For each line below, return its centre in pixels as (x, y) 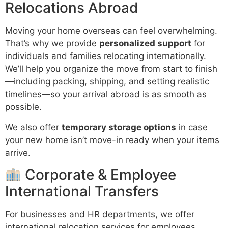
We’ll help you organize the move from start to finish (111, 69)
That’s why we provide (52, 44)
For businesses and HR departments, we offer (100, 215)
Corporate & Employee (98, 175)
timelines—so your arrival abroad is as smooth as (106, 94)
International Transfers (82, 192)
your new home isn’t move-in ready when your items (112, 140)
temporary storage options (119, 127)
